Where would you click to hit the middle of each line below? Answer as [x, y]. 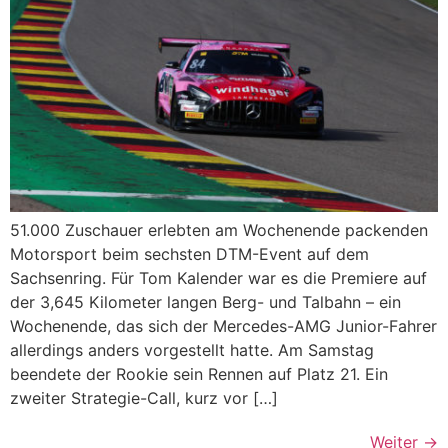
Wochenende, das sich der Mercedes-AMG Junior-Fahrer [223, 325]
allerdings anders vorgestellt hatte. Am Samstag [192, 349]
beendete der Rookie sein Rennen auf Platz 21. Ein [199, 373]
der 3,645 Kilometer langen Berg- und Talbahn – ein [205, 301]
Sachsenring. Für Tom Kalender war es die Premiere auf [218, 277]
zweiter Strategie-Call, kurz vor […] [144, 397]
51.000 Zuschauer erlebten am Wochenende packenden [219, 229]
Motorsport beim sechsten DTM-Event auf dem [189, 253]
